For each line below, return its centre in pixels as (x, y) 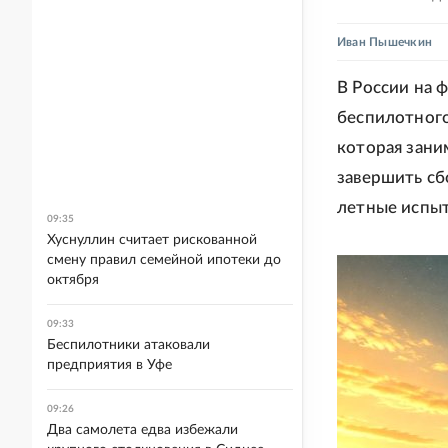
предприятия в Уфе (109, 365)
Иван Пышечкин (385, 42)
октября (73, 280)
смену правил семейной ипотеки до (164, 260)
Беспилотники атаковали (128, 345)
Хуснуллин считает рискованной (152, 240)
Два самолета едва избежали (142, 430)
